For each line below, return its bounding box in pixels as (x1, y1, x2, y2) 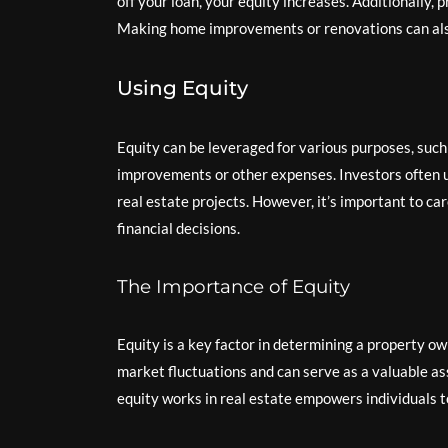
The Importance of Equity (117, 275, 350, 298)
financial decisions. (117, 219, 240, 237)
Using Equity (117, 76, 248, 100)
